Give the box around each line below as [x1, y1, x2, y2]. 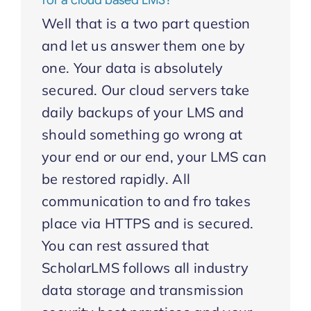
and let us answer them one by [42, 37, 246, 54]
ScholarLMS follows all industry [42, 259, 249, 276]
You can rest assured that [42, 237, 210, 254]
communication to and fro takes [42, 192, 251, 210]
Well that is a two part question [42, 15, 251, 32]
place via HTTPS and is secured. [42, 215, 254, 232]
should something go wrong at [42, 126, 243, 143]
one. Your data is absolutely [42, 59, 224, 76]
